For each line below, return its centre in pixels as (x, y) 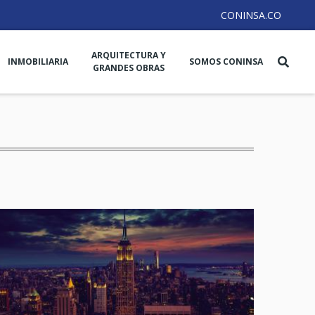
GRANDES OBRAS (129, 68)
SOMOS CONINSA (226, 62)
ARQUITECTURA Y (129, 56)
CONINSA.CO (251, 15)
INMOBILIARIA (38, 62)
